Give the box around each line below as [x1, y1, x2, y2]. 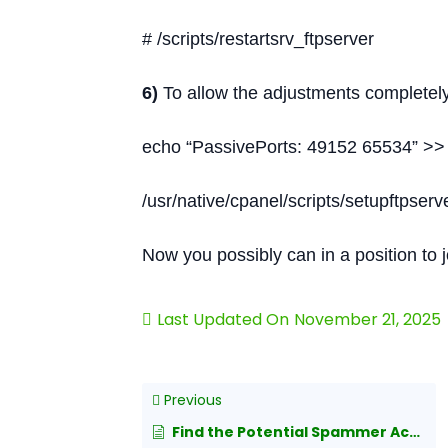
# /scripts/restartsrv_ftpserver [142, 28, 374, 49]
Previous [160, 389, 222, 410]
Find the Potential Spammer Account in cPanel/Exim [172, 421, 409, 442]
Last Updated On [157, 307, 289, 331]
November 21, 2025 [294, 307, 441, 331]
